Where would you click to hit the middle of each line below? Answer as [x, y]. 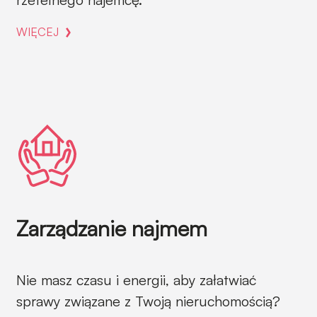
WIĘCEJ [38, 32]
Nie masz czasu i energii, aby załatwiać [136, 280]
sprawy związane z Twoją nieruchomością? [148, 301]
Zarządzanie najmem [112, 228]
